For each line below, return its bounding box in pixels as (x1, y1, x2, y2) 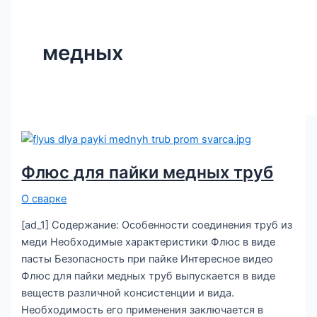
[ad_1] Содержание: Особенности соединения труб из (21, 219, 293, 232)
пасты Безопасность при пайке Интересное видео (21, 253, 274, 266)
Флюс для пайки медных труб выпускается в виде (21, 270, 276, 283)
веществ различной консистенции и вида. (21, 287, 235, 300)
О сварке (21, 192, 67, 205)
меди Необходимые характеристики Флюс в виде (21, 236, 276, 249)
